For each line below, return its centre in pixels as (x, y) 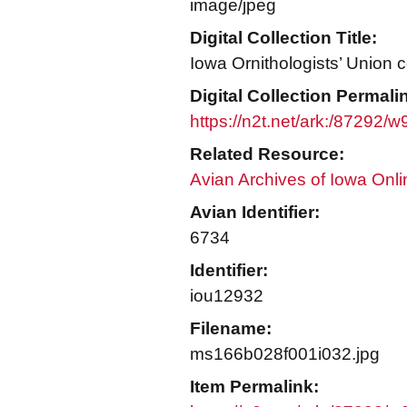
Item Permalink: (254, 387)
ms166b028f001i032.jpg (285, 354)
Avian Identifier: (255, 212)
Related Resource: (267, 154)
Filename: (231, 328)
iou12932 (227, 296)
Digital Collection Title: (283, 38)
